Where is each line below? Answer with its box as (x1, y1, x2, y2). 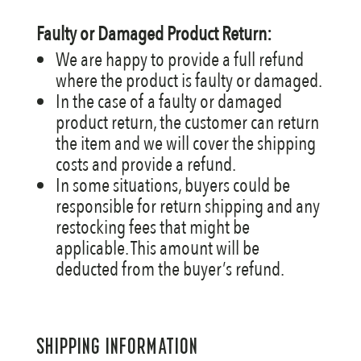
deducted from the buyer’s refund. (55, 256, 284, 283)
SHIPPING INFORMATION (35, 334, 198, 359)
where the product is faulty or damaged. (55, 68, 322, 94)
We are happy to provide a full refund (55, 47, 304, 73)
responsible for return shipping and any (55, 193, 320, 220)
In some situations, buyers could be (55, 172, 290, 199)
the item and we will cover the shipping (55, 131, 316, 157)
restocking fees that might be (55, 214, 250, 241)
